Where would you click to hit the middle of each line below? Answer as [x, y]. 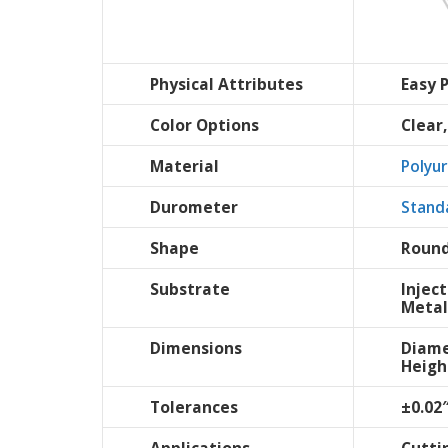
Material [184, 166]
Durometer [194, 207]
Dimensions [196, 348]
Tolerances [194, 407]
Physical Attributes [226, 84]
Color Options [204, 125]
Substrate [190, 289]
